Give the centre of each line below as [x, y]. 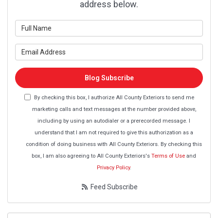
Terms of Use [168, 156]
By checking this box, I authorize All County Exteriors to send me [114, 98]
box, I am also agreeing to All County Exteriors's [91, 156]
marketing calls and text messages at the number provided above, [114, 109]
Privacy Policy [113, 168]
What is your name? [142, 25]
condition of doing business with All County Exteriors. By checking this [114, 144]
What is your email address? [157, 49]
